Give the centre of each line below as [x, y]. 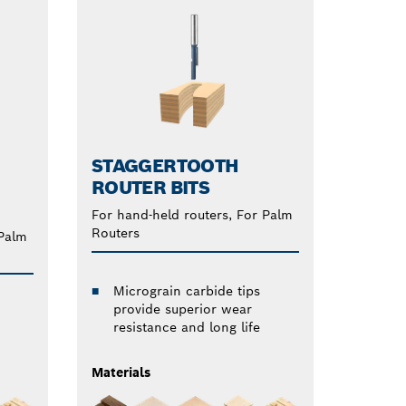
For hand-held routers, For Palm [192, 214]
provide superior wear [182, 309]
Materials [121, 372]
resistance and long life [186, 327]
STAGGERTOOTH [165, 165]
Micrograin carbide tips [186, 290]
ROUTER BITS [150, 187]
